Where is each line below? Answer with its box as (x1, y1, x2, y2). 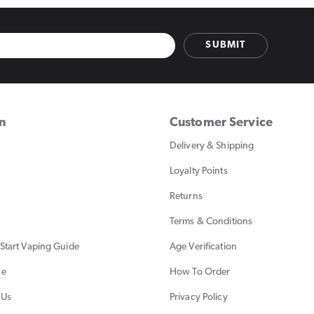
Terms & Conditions (170, 216, 253, 227)
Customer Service (170, 116, 273, 130)
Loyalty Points (170, 165, 228, 177)
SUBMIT (205, 40, 246, 51)
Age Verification (170, 241, 237, 252)
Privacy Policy (170, 292, 228, 303)
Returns (170, 191, 203, 202)
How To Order (170, 266, 231, 278)
